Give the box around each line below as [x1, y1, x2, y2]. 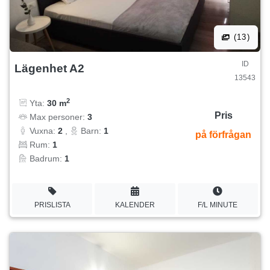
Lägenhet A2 [14, 61, 84, 75]
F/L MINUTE [198, 200, 238, 209]
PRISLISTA [34, 200, 71, 209]
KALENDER [115, 200, 155, 209]
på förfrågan [195, 130, 251, 140]
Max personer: [27, 112, 87, 122]
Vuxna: [27, 126, 58, 136]
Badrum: [27, 154, 64, 164]
